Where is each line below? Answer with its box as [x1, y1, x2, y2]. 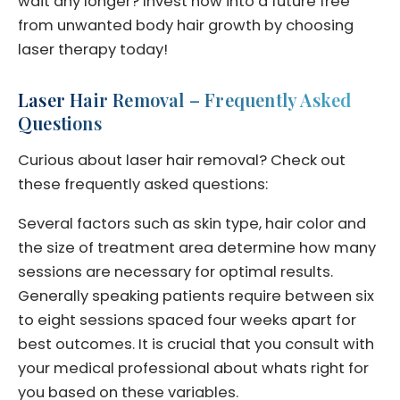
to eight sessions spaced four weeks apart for [18, 310, 356, 331]
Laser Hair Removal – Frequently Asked [18, 87, 352, 112]
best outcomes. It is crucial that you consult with [18, 334, 374, 355]
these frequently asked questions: [18, 174, 268, 196]
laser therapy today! [18, 39, 168, 61]
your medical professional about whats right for [18, 358, 369, 379]
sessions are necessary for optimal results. [18, 262, 333, 283]
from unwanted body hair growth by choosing [18, 15, 354, 37]
